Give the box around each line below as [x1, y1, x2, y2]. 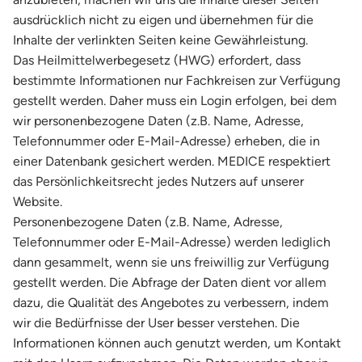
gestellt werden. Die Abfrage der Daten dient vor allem [13, 275, 326, 290]
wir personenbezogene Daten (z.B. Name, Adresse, [13, 113, 304, 128]
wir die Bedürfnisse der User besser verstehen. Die [13, 315, 300, 330]
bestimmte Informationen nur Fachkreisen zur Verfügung [13, 73, 340, 88]
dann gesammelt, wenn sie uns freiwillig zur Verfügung [13, 255, 329, 270]
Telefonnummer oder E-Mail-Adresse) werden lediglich [13, 234, 330, 250]
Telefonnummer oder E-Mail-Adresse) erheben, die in [13, 133, 320, 149]
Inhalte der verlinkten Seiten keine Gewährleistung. [13, 32, 308, 48]
